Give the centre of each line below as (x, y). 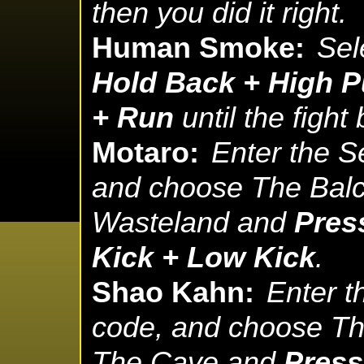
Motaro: (145, 153)
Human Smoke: (198, 48)
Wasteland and (193, 223)
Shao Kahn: (173, 293)
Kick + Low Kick (204, 258)
